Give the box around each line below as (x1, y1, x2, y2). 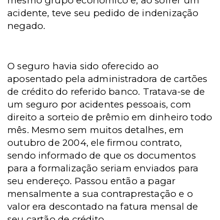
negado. (7, 20, 46, 31)
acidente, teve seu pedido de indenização (7, 7, 199, 19)
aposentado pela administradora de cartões (7, 73, 208, 84)
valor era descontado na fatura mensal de (7, 201, 198, 212)
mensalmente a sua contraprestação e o (7, 188, 193, 199)
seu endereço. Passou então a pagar (7, 175, 176, 187)
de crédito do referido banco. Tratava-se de (7, 86, 205, 97)
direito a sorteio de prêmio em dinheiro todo (7, 111, 213, 123)
